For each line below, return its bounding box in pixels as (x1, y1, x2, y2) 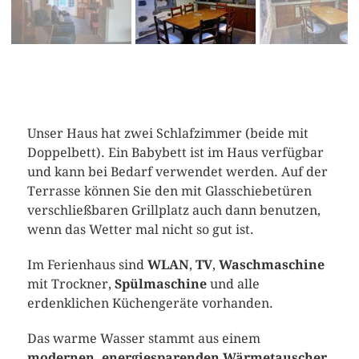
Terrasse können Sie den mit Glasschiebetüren (26, 184, 312, 200)
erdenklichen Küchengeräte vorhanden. (26, 296, 273, 312)
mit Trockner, (26, 276, 115, 292)
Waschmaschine (218, 257, 325, 273)
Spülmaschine (114, 276, 207, 292)
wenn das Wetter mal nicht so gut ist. (26, 222, 254, 238)
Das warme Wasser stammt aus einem (26, 331, 260, 347)
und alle (206, 276, 260, 292)
